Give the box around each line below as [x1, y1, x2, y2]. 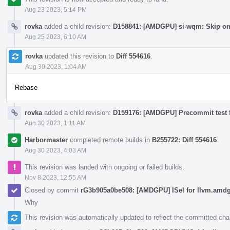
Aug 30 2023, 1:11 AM [25, 119, 86, 127]
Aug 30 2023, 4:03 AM [25, 146, 86, 154]
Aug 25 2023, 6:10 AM [25, 33, 86, 41]
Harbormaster [25, 136, 68, 144]
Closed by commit [25, 186, 81, 194]
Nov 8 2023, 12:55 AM [25, 174, 86, 181]
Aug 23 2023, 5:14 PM [25, 6, 87, 13]
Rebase [15, 83, 37, 91]
